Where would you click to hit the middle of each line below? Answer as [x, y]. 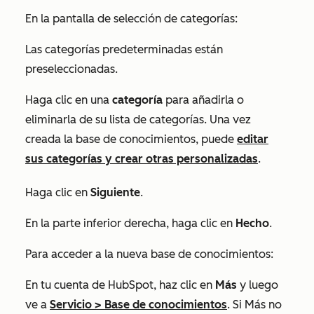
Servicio [71, 305]
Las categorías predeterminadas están [124, 50]
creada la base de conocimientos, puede [131, 139]
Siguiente [115, 193]
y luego [258, 285]
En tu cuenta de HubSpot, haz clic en [120, 285]
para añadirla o [205, 100]
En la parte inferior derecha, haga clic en [130, 224]
